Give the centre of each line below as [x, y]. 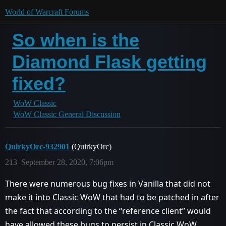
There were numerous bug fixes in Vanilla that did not [108, 184]
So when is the [76, 40]
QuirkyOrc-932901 [37, 147]
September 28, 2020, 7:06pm [67, 162]
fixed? [39, 83]
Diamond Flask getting [110, 62]
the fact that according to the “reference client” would [108, 211]
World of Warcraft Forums [47, 12]
